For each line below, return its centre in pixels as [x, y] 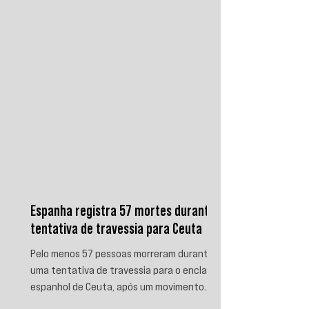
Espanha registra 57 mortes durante [123, 211]
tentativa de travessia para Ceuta [116, 229]
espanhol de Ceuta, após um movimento [117, 286]
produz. [47, 10]
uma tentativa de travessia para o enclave [124, 269]
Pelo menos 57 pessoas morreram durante [122, 253]
